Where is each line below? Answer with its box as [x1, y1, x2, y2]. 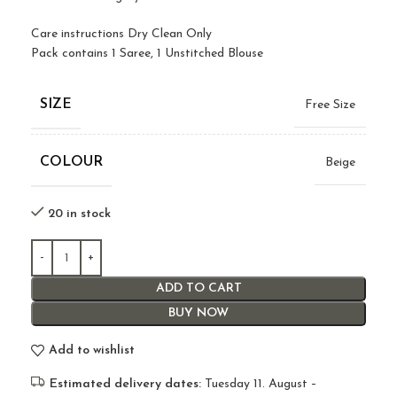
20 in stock [48, 207, 111, 222]
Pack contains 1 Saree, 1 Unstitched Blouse [31, 47, 263, 61]
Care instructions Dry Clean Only [31, 27, 212, 42]
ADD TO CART [155, 282, 242, 296]
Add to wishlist [48, 343, 135, 357]
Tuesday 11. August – [201, 378, 317, 392]
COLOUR [40, 155, 103, 170]
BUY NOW [168, 307, 229, 321]
